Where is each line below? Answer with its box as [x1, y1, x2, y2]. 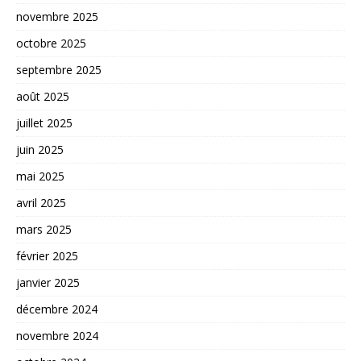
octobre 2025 [16, 35, 86, 51]
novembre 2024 [16, 327, 98, 343]
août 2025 [16, 88, 69, 104]
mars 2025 [16, 221, 72, 237]
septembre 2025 [16, 61, 102, 77]
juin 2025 [16, 141, 64, 157]
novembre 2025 [16, 8, 98, 24]
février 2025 [16, 247, 78, 263]
